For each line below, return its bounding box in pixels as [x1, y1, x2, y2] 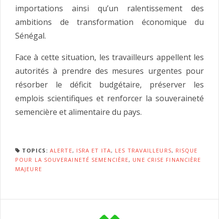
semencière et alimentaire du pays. [15, 106, 142, 117]
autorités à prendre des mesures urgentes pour [15, 65, 204, 76]
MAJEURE [15, 165, 42, 173]
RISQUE [175, 146, 198, 154]
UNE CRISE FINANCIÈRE [132, 155, 201, 163]
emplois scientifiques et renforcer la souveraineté [15, 92, 204, 104]
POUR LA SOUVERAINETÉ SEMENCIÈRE [15, 155, 129, 163]
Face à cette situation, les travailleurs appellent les [15, 51, 204, 63]
